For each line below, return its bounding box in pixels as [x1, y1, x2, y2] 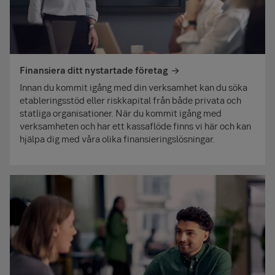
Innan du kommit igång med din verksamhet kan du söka [20, 80, 247, 93]
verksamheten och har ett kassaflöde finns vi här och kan [20, 119, 251, 132]
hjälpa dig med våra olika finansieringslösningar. [20, 132, 215, 145]
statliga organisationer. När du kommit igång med [20, 106, 222, 119]
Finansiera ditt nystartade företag [20, 63, 168, 76]
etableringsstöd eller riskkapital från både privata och [20, 93, 241, 106]
